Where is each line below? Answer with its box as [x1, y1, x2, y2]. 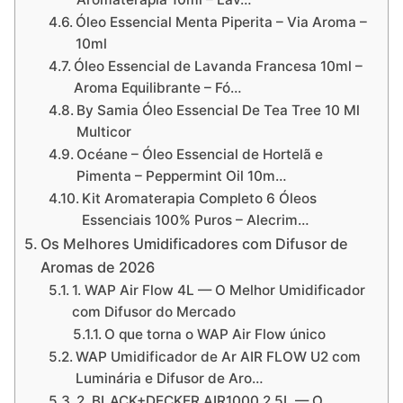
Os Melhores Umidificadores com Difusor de [40, 235, 349, 253]
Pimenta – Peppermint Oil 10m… [76, 167, 288, 184]
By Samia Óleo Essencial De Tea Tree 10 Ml [76, 102, 361, 119]
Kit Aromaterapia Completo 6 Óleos [82, 190, 318, 207]
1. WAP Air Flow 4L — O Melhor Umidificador [72, 282, 366, 299]
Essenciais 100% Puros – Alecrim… [82, 211, 310, 228]
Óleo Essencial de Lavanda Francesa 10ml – [74, 58, 363, 75]
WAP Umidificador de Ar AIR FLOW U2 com [76, 348, 362, 365]
